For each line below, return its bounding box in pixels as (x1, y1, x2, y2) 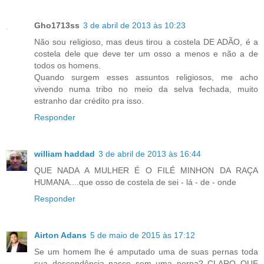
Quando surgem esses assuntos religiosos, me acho (34, 72, 258, 82)
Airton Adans (34, 230, 87, 240)
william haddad (34, 148, 95, 159)
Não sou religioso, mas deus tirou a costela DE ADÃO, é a (34, 37, 258, 47)
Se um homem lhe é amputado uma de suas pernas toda (34, 246, 258, 256)
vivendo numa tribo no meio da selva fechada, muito (34, 84, 258, 94)
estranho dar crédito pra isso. (34, 95, 144, 105)
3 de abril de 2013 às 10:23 (83, 20, 186, 30)
